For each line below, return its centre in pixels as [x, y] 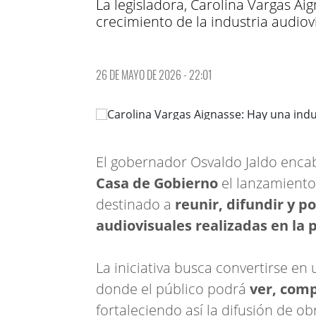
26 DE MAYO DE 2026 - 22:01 [154, 74]
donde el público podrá [173, 289]
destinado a [135, 204]
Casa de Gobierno [157, 183]
